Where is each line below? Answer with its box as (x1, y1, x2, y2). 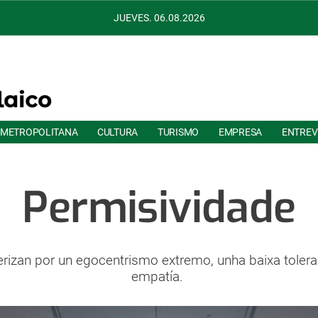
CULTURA (97, 126, 138, 138)
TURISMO (157, 126, 199, 138)
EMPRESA (218, 126, 262, 138)
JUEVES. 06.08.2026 (113, 12, 205, 23)
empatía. (131, 268, 187, 285)
